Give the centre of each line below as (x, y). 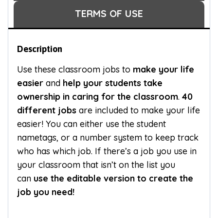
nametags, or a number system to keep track (108, 138)
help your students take (113, 83)
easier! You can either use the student (91, 124)
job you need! (46, 192)
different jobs (48, 110)
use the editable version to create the (113, 179)
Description (40, 49)
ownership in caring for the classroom (98, 97)
